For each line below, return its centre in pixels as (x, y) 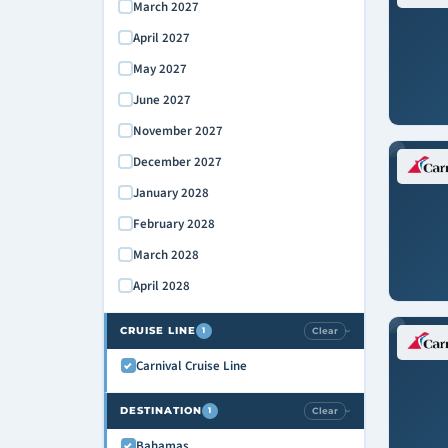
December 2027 (177, 161)
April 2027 (161, 37)
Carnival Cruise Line (191, 365)
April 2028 (161, 285)
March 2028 (165, 254)
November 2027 (177, 130)
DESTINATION (160, 410)
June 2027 (161, 99)
